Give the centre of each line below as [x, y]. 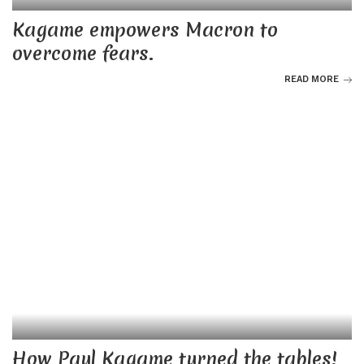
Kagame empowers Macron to [145, 30]
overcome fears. [83, 54]
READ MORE [312, 80]
